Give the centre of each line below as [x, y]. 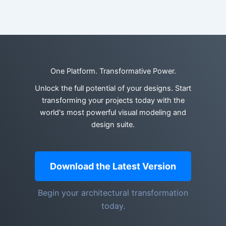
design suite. [113, 125]
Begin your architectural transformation [113, 193]
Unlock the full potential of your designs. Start [113, 89]
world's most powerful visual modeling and [113, 113]
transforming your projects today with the [113, 101]
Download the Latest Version [113, 166]
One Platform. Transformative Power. [113, 71]
